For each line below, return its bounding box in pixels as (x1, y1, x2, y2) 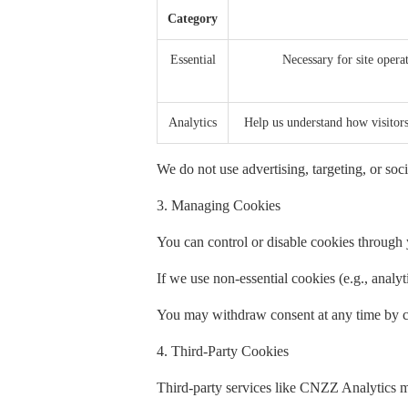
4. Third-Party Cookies (157, 343, 289, 360)
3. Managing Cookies (157, 198, 280, 214)
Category (168, 12, 218, 26)
